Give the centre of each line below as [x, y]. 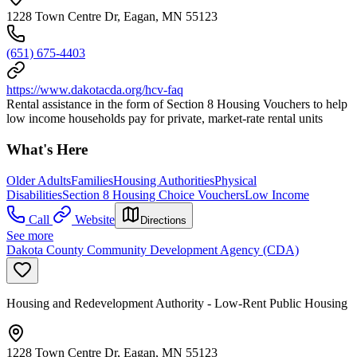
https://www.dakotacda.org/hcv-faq [95, 90]
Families [92, 180]
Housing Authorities [164, 180]
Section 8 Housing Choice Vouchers [153, 194]
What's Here [47, 150]
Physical [235, 180]
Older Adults [39, 180]
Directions [163, 220]
